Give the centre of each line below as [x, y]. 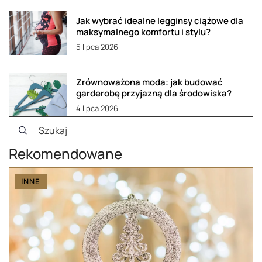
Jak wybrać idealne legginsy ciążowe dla [160, 21]
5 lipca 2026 [97, 47]
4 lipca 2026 [97, 108]
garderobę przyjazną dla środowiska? [154, 94]
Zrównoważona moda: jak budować [149, 82]
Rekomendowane [65, 154]
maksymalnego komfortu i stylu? [143, 32]
